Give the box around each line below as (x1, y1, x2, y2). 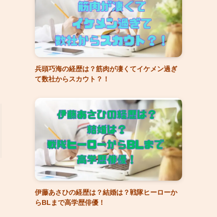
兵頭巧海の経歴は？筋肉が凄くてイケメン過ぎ (35, 64, 177, 73)
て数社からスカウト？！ (35, 75, 109, 83)
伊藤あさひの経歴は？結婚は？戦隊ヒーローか (35, 188, 177, 196)
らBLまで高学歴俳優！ (35, 198, 105, 206)
